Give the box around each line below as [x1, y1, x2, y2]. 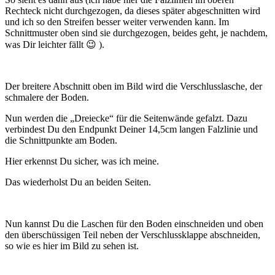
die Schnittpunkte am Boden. [5, 135, 117, 146]
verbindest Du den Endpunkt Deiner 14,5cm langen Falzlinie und [5, 124, 258, 135]
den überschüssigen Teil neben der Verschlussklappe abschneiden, [5, 230, 260, 241]
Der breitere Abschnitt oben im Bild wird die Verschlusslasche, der [5, 81, 262, 92]
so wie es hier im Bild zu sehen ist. [5, 241, 139, 252]
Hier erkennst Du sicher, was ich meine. [5, 156, 159, 167]
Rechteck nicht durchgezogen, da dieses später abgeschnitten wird [5, 6, 260, 17]
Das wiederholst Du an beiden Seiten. [5, 177, 151, 188]
